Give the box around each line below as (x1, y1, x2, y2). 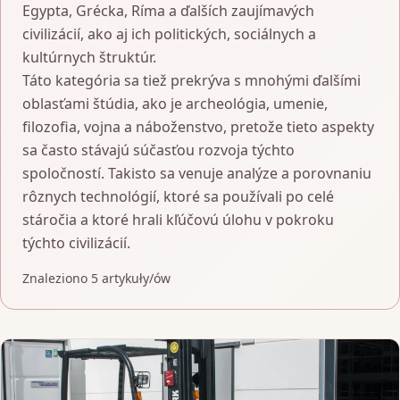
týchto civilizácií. (22, 233, 130, 253)
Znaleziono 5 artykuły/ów (22, 270, 171, 287)
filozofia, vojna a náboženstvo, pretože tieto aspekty (22, 117, 374, 137)
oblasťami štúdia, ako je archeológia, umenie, (22, 94, 328, 113)
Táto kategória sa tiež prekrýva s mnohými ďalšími (22, 71, 361, 90)
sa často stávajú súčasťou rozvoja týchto (22, 140, 295, 160)
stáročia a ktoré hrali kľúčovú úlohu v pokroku (22, 210, 334, 229)
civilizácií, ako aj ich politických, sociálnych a (22, 24, 316, 44)
